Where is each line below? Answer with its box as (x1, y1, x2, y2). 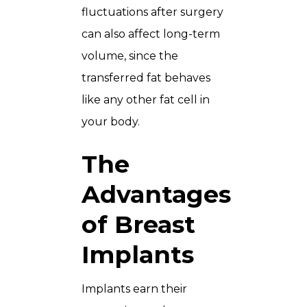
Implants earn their (82, 282, 187, 296)
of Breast (82, 210, 195, 240)
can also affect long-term (82, 27, 220, 41)
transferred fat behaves (82, 71, 210, 85)
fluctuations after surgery (82, 5, 223, 19)
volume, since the (82, 49, 178, 63)
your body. (82, 115, 140, 129)
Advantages (82, 180, 231, 210)
